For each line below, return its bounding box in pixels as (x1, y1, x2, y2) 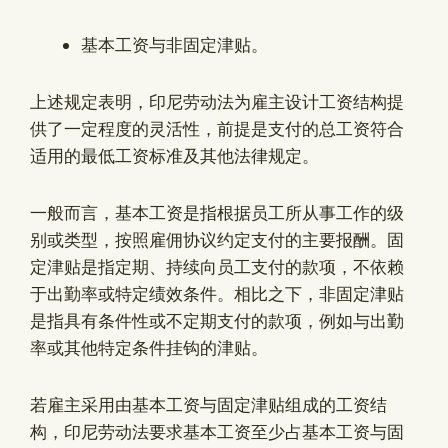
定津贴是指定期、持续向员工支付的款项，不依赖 (30, 255, 404, 278)
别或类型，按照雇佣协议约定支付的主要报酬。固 (30, 228, 404, 251)
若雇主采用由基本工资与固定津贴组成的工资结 (30, 393, 387, 416)
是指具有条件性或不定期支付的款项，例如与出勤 (30, 309, 404, 332)
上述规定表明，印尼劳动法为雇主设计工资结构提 (30, 91, 404, 114)
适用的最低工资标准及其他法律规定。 (30, 145, 319, 168)
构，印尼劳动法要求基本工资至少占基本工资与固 (30, 420, 404, 443)
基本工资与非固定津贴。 (81, 34, 268, 57)
